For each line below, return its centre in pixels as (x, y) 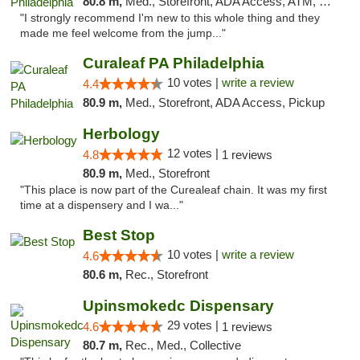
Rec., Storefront (166, 274)
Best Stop (119, 235)
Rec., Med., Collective (183, 345)
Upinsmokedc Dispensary (178, 306)
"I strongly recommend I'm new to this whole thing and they (170, 18)
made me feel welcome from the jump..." (123, 33)
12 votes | (194, 153)
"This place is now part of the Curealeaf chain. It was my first (174, 190)
